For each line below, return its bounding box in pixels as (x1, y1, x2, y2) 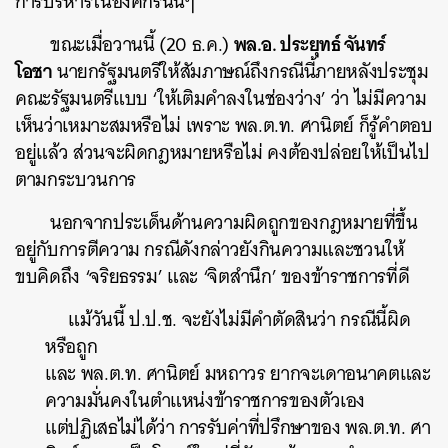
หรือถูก (45, 330, 98, 363)
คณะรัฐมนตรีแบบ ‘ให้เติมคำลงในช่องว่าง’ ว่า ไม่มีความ (15, 82, 427, 115)
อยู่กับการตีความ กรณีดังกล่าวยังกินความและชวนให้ (15, 233, 405, 266)
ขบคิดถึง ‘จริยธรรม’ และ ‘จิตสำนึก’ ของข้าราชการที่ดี (15, 260, 410, 293)
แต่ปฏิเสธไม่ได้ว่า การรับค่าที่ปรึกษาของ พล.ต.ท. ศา (45, 411, 431, 444)
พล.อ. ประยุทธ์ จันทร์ (233, 27, 387, 61)
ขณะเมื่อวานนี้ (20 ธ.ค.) (50, 28, 234, 61)
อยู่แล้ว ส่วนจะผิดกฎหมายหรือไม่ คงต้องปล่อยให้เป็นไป (15, 136, 430, 169)
